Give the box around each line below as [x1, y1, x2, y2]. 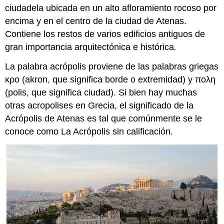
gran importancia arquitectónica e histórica [5, 42, 174, 52]
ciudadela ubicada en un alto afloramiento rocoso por [5, 3, 217, 13]
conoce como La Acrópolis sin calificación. [5, 126, 173, 136]
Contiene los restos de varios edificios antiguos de [5, 29, 205, 39]
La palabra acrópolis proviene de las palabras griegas [5, 61, 219, 71]
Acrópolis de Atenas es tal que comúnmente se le [5, 113, 202, 123]
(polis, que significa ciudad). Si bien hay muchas [5, 87, 197, 97]
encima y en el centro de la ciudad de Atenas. [5, 16, 187, 26]
